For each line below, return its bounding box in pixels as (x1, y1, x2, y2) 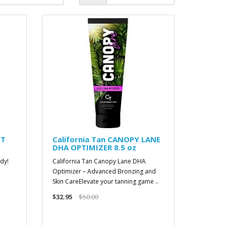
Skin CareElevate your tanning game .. (52, 177, 159, 186)
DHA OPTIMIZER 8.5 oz (52, 142, 137, 152)
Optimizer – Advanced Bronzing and (52, 167, 156, 176)
